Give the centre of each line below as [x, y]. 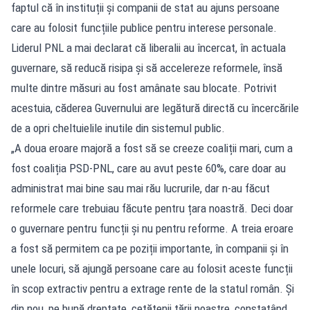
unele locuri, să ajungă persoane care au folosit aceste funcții [152, 268]
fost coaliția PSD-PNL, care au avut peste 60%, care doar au [148, 168]
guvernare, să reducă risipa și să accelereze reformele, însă [147, 67]
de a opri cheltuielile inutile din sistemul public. [118, 128]
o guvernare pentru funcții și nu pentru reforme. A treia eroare [152, 228]
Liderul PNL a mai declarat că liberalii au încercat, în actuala [148, 47]
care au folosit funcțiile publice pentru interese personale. [144, 27]
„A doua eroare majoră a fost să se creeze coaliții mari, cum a [152, 148]
